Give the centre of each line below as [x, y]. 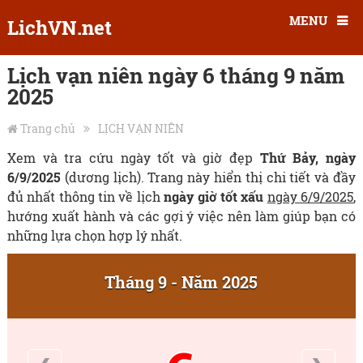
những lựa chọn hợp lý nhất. [94, 235]
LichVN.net [59, 28]
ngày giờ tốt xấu [214, 196]
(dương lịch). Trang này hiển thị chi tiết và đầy [208, 177]
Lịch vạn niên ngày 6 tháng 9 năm [175, 75]
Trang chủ [47, 128]
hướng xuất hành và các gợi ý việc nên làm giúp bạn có [181, 216]
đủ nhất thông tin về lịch [85, 196]
